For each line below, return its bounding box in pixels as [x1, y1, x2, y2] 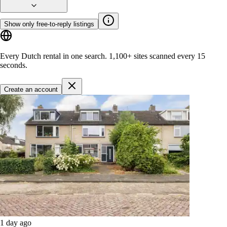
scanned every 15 [147, 51, 205, 60]
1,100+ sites [109, 51, 147, 60]
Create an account [4, 85, 58, 93]
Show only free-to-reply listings [4, 20, 94, 28]
